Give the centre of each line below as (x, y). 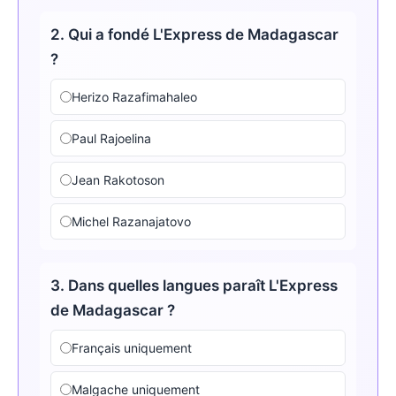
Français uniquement (132, 347)
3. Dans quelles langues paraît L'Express (194, 285)
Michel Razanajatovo (131, 221)
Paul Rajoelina (111, 138)
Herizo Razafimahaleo (134, 96)
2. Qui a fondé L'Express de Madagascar (194, 34)
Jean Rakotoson (118, 179)
